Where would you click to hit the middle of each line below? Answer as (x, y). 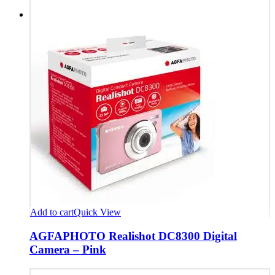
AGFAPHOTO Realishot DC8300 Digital (133, 236)
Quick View (97, 212)
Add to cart (52, 212)
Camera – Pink (68, 250)
